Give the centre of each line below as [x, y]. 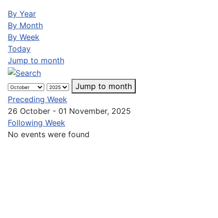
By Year [22, 14]
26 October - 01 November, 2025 [69, 111]
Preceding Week [37, 99]
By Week [24, 37]
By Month [25, 25]
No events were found [49, 134]
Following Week [36, 122]
